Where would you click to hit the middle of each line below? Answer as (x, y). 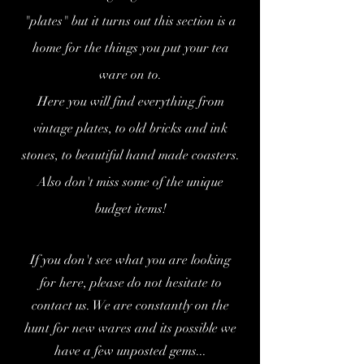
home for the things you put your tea (130, 48)
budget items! (130, 209)
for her (58, 283)
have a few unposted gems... (130, 351)
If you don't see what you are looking (130, 260)
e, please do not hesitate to (149, 283)
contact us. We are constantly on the (130, 305)
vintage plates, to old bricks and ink (130, 128)
